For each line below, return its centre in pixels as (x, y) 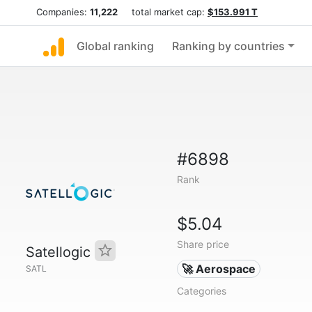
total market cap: (163, 12)
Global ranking (115, 46)
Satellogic (60, 252)
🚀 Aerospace (219, 269)
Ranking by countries (228, 46)
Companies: (63, 12)
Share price (203, 244)
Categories (201, 291)
